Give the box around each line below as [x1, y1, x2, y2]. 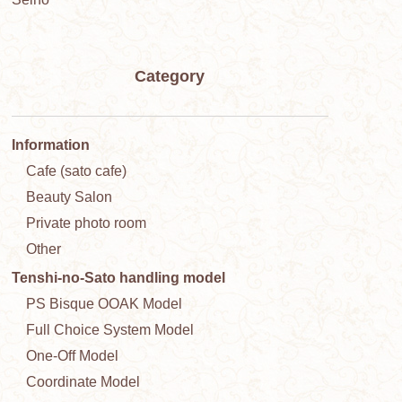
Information [11, 137, 90, 153]
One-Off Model [25, 348, 118, 364]
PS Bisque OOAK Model [25, 296, 182, 312]
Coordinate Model [25, 374, 140, 390]
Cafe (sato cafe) [25, 163, 127, 179]
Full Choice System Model [25, 322, 194, 338]
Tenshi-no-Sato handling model [11, 270, 225, 286]
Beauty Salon [25, 189, 112, 205]
